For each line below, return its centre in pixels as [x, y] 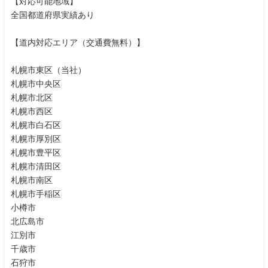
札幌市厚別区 [36, 139]
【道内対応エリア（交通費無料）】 [78, 43]
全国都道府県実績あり [53, 15]
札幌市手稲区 [36, 194]
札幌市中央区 [36, 84]
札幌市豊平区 [36, 153]
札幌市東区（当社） [48, 70]
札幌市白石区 [36, 125]
